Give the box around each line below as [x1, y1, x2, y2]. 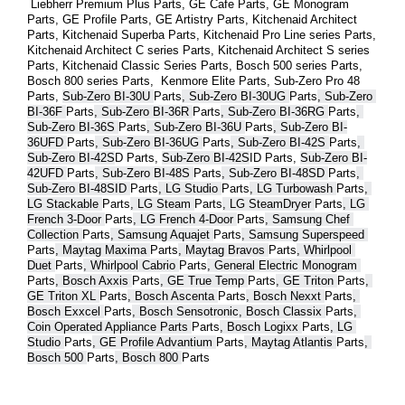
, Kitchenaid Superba [55, 27, 168, 42]
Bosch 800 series [27, 73, 122, 88]
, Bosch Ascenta [127, 288, 218, 303]
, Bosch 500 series [229, 58, 331, 72]
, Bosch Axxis [55, 273, 132, 287]
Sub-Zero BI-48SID [27, 181, 130, 195]
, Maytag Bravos [178, 242, 268, 257]
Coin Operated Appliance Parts [27, 319, 192, 334]
